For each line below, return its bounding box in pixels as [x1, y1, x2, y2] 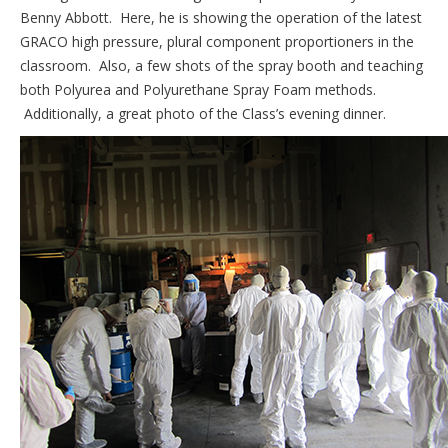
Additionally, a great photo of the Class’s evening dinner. [20, 104, 386, 123]
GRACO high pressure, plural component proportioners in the [20, 32, 414, 51]
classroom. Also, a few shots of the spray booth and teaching [20, 56, 423, 75]
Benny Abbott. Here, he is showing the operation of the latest [20, 8, 422, 27]
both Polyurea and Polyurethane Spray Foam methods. [20, 80, 376, 99]
